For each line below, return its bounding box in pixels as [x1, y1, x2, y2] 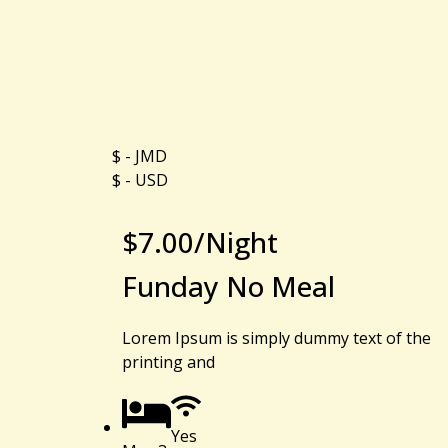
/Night [194, 222, 278, 261]
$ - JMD [112, 144, 167, 167]
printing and [122, 350, 215, 373]
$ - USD [112, 168, 168, 191]
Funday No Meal [122, 266, 335, 305]
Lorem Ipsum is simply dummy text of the [122, 326, 431, 349]
